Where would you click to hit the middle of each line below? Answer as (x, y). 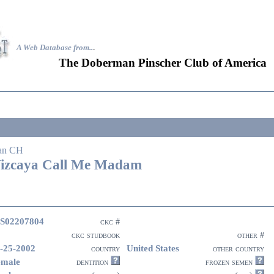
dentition (91, 262)
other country (239, 249)
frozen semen (230, 262)
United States (153, 248)
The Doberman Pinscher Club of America (163, 63)
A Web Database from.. (55, 47)
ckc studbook (96, 235)
